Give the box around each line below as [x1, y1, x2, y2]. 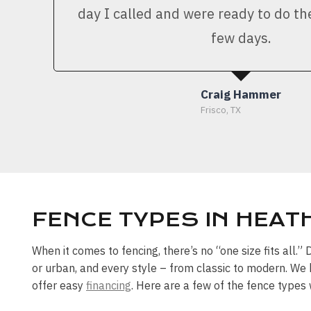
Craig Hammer [201, 86, 281, 102]
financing [86, 278, 131, 292]
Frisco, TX [201, 103, 241, 116]
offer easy [32, 278, 86, 292]
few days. [210, 28, 271, 47]
